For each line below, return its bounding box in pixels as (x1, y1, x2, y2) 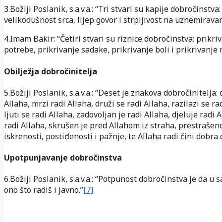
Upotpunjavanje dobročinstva (4, 152, 122, 164)
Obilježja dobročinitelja (4, 65, 97, 77)
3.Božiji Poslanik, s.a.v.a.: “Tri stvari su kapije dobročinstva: (4, 3, 221, 15)
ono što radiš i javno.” (4, 184, 83, 196)
